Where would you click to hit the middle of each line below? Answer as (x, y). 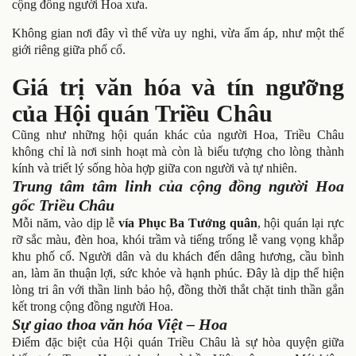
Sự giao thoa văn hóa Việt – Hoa (120, 324)
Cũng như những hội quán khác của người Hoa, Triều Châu (178, 134)
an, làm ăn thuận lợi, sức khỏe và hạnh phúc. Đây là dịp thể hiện (178, 273)
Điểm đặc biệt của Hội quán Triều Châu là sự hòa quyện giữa (178, 342)
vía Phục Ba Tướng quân (188, 222)
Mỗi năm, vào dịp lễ (66, 222)
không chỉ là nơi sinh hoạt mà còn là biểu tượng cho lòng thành (178, 151)
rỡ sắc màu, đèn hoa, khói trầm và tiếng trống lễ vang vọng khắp (178, 239)
